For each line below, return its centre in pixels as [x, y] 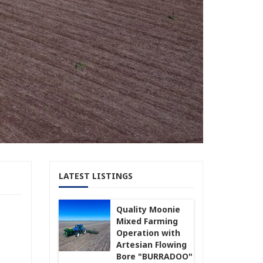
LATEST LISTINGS [95, 176]
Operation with [148, 232]
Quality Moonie [148, 209]
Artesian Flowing [151, 244]
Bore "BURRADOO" [154, 256]
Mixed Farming [147, 221]
